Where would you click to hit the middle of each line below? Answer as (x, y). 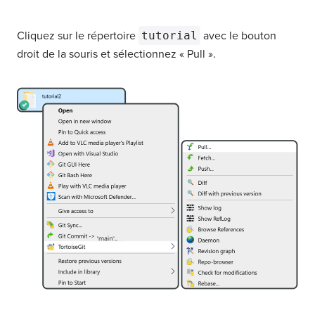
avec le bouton (238, 36)
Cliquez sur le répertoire (78, 36)
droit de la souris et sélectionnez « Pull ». (116, 54)
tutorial (169, 36)
